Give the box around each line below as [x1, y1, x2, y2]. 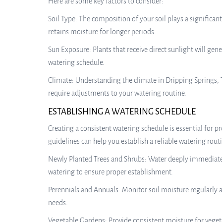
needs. [48, 199, 68, 207]
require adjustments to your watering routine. [48, 89, 186, 97]
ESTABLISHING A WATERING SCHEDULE [48, 107, 196, 116]
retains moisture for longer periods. [48, 28, 156, 36]
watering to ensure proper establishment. [48, 168, 173, 176]
